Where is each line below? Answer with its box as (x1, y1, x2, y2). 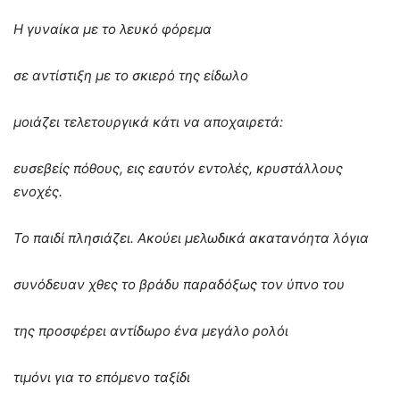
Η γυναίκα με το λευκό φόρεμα (13, 21, 212, 38)
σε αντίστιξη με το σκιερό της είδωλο (13, 67, 248, 85)
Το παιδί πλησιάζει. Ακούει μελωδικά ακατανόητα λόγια (13, 229, 369, 247)
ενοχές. (13, 183, 84, 201)
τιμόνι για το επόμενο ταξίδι (13, 369, 190, 387)
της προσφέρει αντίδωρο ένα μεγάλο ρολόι (13, 322, 288, 340)
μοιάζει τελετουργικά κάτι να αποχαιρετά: (13, 113, 283, 131)
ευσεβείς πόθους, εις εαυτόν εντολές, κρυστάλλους (13, 160, 343, 178)
